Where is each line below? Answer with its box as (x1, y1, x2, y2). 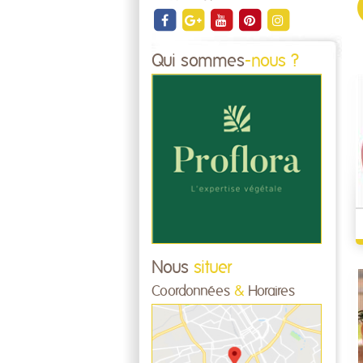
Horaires (244, 284, 295, 299)
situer (189, 259, 232, 276)
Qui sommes (152, 53, 245, 70)
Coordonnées (152, 284, 234, 299)
